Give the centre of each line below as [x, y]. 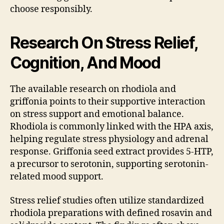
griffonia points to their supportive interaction [108, 102]
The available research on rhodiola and [93, 89]
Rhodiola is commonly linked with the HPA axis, [112, 127]
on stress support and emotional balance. [97, 114]
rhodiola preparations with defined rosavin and [111, 213]
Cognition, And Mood [85, 63]
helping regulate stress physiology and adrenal [109, 139]
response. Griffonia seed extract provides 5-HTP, [112, 152]
